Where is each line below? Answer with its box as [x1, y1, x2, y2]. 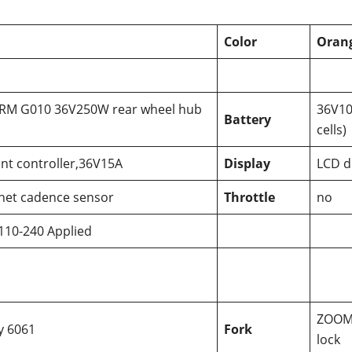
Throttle [224, 188, 275, 206]
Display [224, 154, 270, 172]
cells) [317, 120, 346, 138]
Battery [224, 110, 271, 128]
